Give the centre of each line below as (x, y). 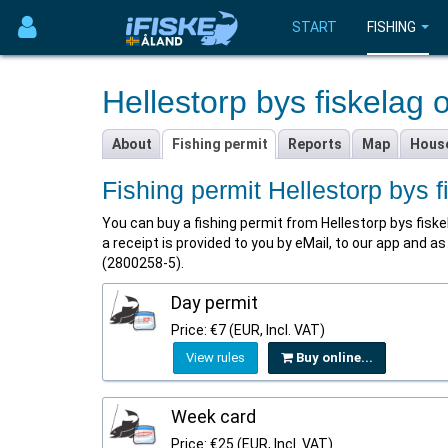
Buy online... (333, 357)
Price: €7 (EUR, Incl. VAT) (248, 330)
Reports (315, 144)
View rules (215, 357)
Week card (213, 416)
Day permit (214, 302)
